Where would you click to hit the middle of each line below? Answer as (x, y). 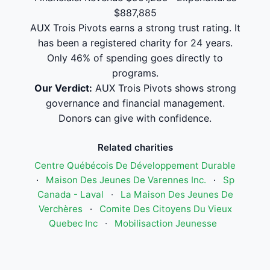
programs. (135, 73)
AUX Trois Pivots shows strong (164, 88)
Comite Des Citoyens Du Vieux (165, 209)
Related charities (135, 147)
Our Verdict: (63, 88)
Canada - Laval (70, 194)
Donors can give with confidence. (135, 118)
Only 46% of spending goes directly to (135, 58)
